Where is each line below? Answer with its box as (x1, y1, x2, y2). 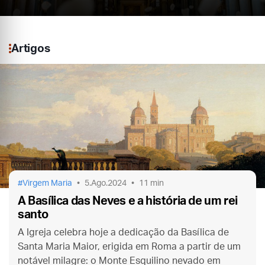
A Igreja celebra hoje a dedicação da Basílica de (18, 227, 229, 237)
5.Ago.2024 (85, 179, 127, 188)
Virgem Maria (22, 179, 72, 188)
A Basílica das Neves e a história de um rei (18, 195, 238, 207)
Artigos (11, 43, 50, 54)
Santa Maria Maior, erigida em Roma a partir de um (18, 241, 241, 251)
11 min (139, 179, 164, 188)
